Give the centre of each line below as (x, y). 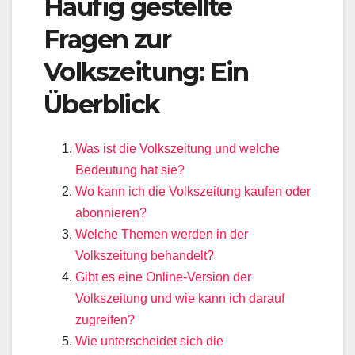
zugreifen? (105, 320)
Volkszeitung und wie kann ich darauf (180, 299)
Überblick (102, 104)
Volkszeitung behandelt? (145, 256)
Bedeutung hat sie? (130, 170)
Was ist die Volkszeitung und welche (177, 149)
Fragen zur (107, 39)
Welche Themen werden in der (162, 235)
